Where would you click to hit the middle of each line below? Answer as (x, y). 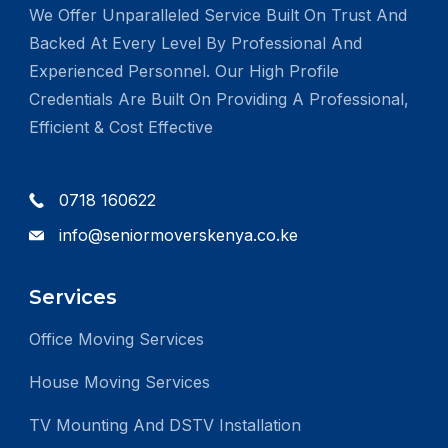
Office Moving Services (116, 339)
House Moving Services (119, 382)
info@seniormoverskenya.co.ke (178, 235)
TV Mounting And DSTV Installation (165, 425)
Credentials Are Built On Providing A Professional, (219, 99)
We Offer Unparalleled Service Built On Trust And (218, 15)
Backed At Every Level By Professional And (195, 43)
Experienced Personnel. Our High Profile (184, 71)
